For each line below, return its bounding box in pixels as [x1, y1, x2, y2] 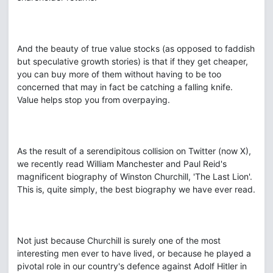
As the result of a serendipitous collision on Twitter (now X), [17, 146, 251, 156]
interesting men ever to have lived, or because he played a [17, 248, 251, 258]
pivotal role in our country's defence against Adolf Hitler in [17, 261, 247, 271]
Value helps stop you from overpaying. [17, 94, 170, 105]
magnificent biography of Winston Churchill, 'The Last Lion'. [17, 171, 252, 182]
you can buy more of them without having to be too [17, 69, 221, 79]
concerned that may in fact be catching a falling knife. [17, 82, 233, 92]
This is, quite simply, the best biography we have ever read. [17, 184, 255, 194]
